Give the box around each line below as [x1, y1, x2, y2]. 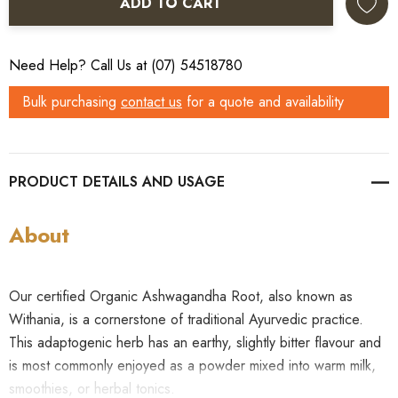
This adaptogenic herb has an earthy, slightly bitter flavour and [9, 332, 381, 354]
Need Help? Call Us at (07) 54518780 [9, 55, 243, 76]
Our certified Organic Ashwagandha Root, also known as [9, 286, 353, 307]
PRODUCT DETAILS [9, 171, 138, 193]
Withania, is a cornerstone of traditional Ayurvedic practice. [9, 309, 363, 330]
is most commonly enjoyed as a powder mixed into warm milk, [9, 355, 376, 377]
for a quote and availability [182, 92, 344, 113]
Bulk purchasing [22, 92, 121, 113]
